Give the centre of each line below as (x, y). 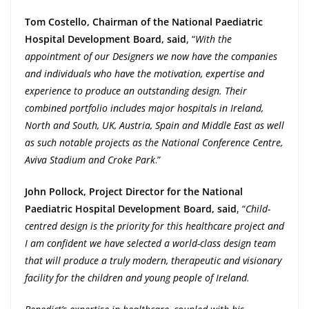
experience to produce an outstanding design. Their (136, 91)
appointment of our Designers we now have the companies (151, 57)
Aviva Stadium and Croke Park (90, 160)
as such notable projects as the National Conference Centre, (154, 143)
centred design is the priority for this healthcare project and (154, 226)
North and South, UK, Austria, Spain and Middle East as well (154, 126)
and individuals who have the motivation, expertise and (144, 74)
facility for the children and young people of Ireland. (137, 278)
